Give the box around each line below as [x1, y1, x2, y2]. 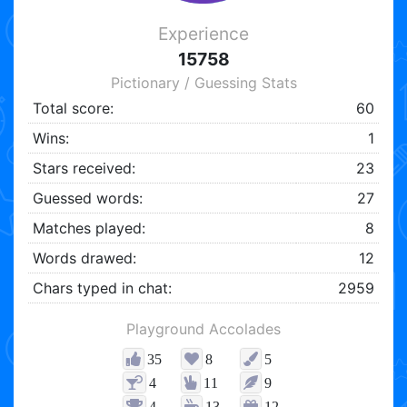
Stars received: [32, 159, 135, 178]
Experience [158, 23, 249, 45]
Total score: [32, 99, 114, 118]
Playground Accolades [126, 320, 281, 339]
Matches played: [32, 219, 145, 238]
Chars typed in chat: [32, 279, 172, 298]
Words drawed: [32, 249, 136, 268]
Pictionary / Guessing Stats [110, 74, 297, 93]
